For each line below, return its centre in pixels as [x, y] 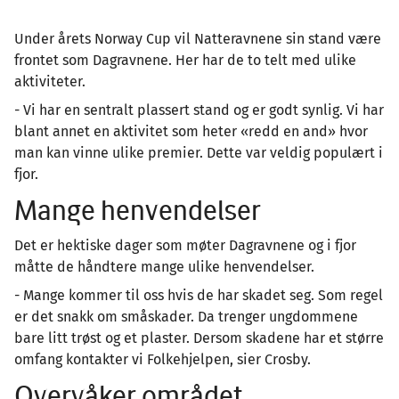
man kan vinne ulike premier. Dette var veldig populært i [199, 152]
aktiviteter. [50, 81]
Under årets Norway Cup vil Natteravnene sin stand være [198, 38]
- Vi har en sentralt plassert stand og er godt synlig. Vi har [199, 110]
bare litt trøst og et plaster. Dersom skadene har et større [199, 338]
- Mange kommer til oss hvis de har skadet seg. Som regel [199, 295]
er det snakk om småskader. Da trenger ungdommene [186, 316]
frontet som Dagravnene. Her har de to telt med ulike [185, 60]
